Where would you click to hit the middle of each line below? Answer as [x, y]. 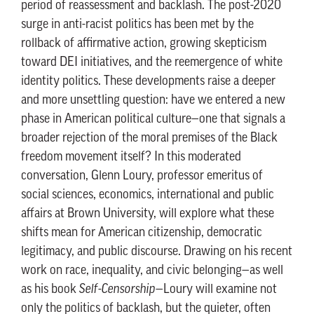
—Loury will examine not [216, 290]
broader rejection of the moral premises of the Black [149, 138]
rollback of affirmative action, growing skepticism [144, 44]
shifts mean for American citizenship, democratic [142, 233]
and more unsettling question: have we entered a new [153, 101]
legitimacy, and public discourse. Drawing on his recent [157, 252]
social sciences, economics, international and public [148, 195]
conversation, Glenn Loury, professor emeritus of [142, 176]
